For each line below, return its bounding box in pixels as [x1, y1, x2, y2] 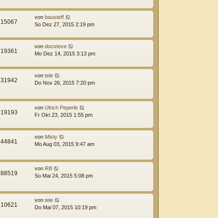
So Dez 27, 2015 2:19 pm [35, 21, 94, 28]
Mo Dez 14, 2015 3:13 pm [35, 51, 95, 57]
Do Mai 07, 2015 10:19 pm [35, 204, 96, 211]
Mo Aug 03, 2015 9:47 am [35, 141, 94, 147]
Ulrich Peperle [45, 104, 78, 110]
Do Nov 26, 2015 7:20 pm [35, 80, 95, 86]
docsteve [45, 43, 67, 50]
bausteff [45, 14, 64, 20]
